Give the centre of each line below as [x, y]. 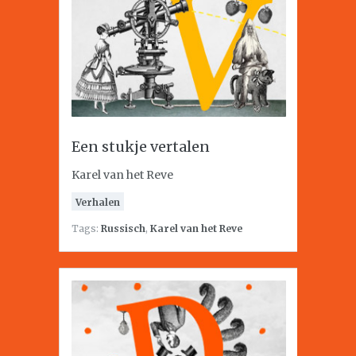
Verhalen [98, 202]
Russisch [123, 228]
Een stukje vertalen [141, 147]
